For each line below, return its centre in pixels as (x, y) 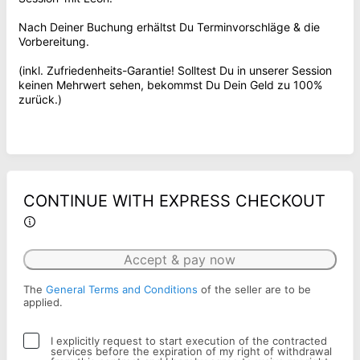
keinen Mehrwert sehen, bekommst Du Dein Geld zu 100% (170, 85)
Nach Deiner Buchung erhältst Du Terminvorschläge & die (169, 27)
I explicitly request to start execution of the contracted (189, 341)
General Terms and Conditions (122, 289)
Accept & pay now (180, 260)
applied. (43, 302)
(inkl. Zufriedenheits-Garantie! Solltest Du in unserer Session (175, 70)
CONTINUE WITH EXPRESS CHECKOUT (174, 201)
